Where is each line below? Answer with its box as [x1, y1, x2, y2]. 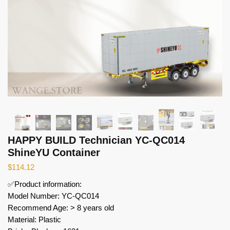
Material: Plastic [8, 215, 61, 224]
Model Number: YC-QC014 [8, 191, 99, 200]
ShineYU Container [8, 146, 100, 158]
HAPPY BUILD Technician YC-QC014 [8, 134, 185, 146]
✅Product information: [8, 179, 82, 188]
